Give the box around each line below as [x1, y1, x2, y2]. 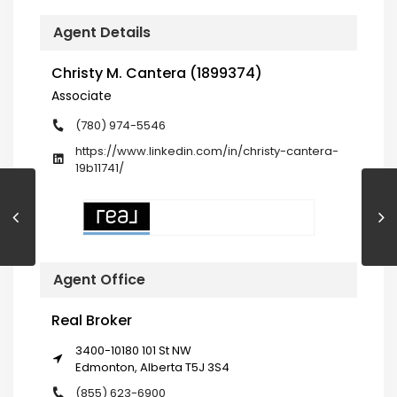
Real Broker [51, 309, 132, 331]
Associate [51, 86, 112, 105]
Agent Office [53, 269, 145, 290]
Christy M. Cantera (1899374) [51, 62, 262, 83]
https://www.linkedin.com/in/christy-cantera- [75, 142, 339, 160]
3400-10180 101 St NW [75, 341, 191, 359]
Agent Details [53, 21, 151, 43]
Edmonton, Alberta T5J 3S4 [75, 358, 230, 376]
